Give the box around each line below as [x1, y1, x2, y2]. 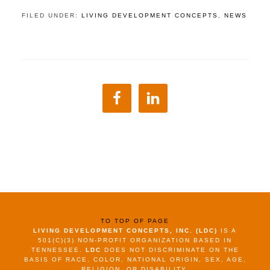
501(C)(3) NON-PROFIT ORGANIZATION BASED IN [38, 237, 232, 243]
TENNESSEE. [31, 246, 86, 253]
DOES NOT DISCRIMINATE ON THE [101, 246, 239, 253]
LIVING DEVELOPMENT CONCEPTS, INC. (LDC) [33, 227, 218, 234]
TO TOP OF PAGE [101, 218, 169, 224]
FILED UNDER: [21, 12, 81, 19]
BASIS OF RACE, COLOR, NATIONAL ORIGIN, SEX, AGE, [24, 256, 246, 263]
